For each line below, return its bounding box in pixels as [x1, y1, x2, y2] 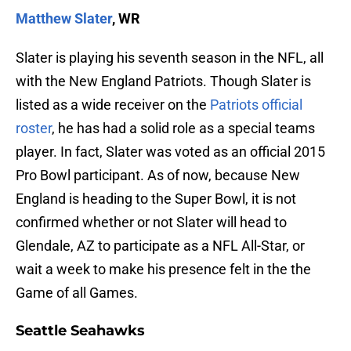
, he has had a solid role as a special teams [52, 120, 315, 137]
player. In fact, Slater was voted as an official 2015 [16, 143, 325, 161]
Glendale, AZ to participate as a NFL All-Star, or [16, 237, 305, 255]
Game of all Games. [16, 284, 138, 302]
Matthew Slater [16, 10, 112, 27]
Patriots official [210, 96, 302, 114]
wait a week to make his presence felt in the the [16, 261, 311, 278]
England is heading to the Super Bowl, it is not [16, 190, 296, 208]
